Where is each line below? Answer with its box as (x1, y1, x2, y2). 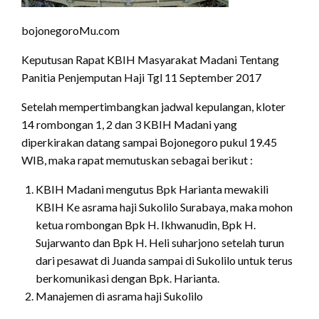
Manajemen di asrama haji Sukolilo (36, 288, 203, 303)
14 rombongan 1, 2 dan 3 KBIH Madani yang (21, 117, 237, 131)
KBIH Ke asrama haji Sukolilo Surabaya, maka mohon (36, 199, 293, 214)
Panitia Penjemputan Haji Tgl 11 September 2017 (21, 70, 261, 84)
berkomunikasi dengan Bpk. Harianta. (36, 271, 219, 285)
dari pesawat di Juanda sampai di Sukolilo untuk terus (36, 253, 293, 267)
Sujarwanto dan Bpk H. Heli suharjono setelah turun (36, 235, 284, 249)
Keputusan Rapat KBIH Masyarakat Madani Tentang (21, 52, 279, 66)
